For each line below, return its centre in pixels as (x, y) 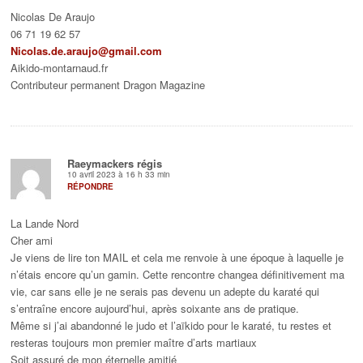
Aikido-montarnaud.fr (60, 68)
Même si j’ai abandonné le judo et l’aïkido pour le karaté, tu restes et (171, 326)
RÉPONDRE (91, 187)
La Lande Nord (45, 224)
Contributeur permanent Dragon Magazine (108, 85)
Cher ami (32, 241)
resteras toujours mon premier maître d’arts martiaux (134, 343)
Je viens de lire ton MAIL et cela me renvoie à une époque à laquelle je (177, 258)
